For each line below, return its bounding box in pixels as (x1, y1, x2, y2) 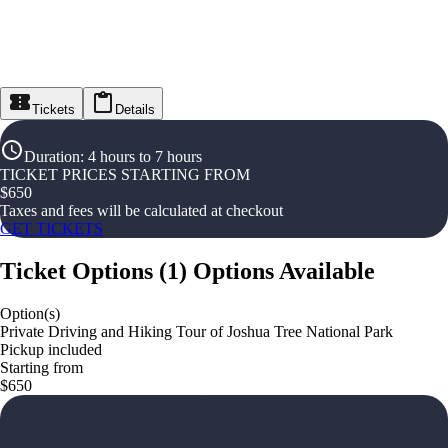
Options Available (193, 257, 375, 284)
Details (115, 102, 155, 117)
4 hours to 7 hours (88, 148, 202, 165)
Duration (24, 148, 80, 165)
